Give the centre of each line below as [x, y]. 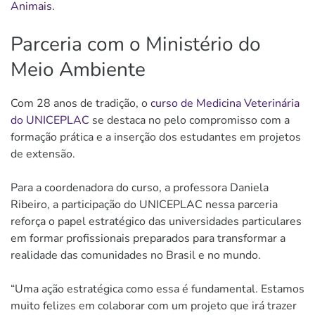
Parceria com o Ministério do [136, 44]
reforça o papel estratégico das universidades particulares [156, 221]
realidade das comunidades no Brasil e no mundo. [136, 255]
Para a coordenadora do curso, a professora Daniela [140, 187]
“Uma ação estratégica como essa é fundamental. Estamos [157, 289]
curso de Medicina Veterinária [225, 103]
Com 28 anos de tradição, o [81, 103]
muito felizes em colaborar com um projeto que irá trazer [154, 306]
